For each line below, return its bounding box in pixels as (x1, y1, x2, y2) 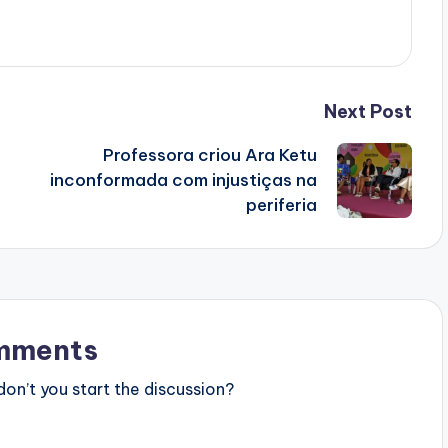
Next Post (323, 100, 412, 124)
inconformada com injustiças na (49, 169, 317, 192)
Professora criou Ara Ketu (102, 144, 317, 167)
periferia (245, 194, 317, 217)
